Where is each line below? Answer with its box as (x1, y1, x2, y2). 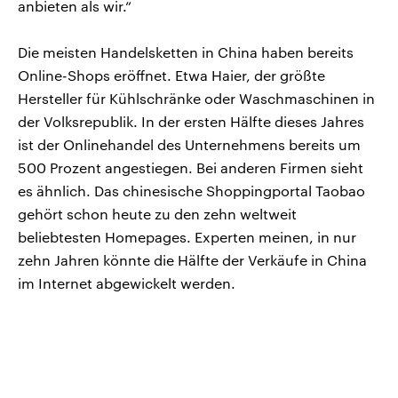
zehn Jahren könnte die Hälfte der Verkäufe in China (18, 251, 367, 268)
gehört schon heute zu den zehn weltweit (18, 204, 297, 222)
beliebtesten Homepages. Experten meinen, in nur (18, 227, 356, 245)
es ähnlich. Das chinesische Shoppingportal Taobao (18, 181, 365, 199)
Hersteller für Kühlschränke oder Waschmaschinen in (18, 89, 375, 107)
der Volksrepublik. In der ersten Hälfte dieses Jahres (18, 112, 364, 130)
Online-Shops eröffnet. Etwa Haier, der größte (18, 66, 325, 84)
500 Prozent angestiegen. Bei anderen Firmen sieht (18, 158, 363, 176)
